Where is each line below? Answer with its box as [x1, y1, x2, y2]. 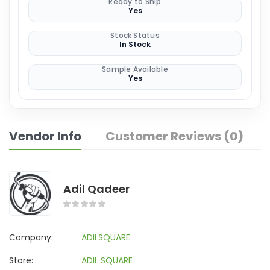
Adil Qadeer [63, 181, 130, 196]
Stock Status [110, 30, 160, 40]
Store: [9, 254, 33, 266]
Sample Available [102, 64, 168, 74]
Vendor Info [9, 128, 81, 145]
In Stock [119, 39, 151, 49]
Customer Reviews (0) [105, 128, 243, 145]
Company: [9, 231, 53, 243]
